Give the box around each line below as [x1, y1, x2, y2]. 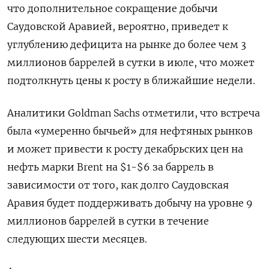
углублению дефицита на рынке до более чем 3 [7, 38, 246, 51]
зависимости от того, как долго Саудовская [7, 179, 229, 192]
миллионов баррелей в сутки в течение [7, 215, 209, 228]
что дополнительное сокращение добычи [7, 2, 218, 15]
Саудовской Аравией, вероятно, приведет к [7, 20, 228, 33]
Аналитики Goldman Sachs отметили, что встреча [7, 107, 260, 119]
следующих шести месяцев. [7, 233, 147, 246]
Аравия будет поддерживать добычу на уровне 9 [7, 197, 253, 210]
